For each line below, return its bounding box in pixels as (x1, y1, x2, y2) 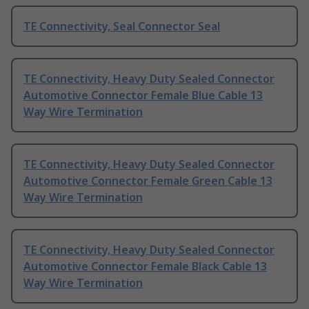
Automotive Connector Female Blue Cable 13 (23, 88, 263, 103)
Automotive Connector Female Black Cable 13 (23, 259, 267, 275)
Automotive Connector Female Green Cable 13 (23, 173, 272, 189)
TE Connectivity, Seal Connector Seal (23, 19, 220, 34)
